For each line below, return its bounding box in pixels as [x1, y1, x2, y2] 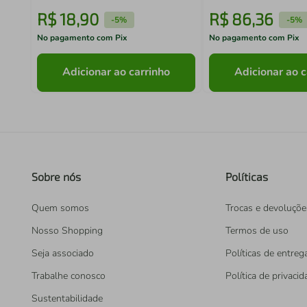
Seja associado [32, 247, 94, 260]
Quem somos [32, 201, 89, 214]
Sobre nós [32, 170, 81, 183]
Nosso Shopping [32, 224, 103, 237]
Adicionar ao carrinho [62, 64, 171, 80]
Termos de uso [225, 224, 288, 237]
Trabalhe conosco [32, 269, 106, 282]
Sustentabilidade [32, 292, 103, 305]
